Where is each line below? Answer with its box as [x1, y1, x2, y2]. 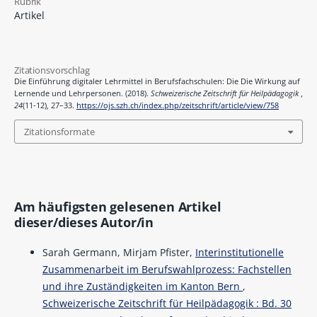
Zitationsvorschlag [13, 64, 90, 77]
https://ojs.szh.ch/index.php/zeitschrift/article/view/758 [76, 100, 279, 111]
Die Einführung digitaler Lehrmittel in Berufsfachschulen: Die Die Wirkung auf [13, 76, 300, 87]
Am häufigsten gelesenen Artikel [13, 197, 221, 215]
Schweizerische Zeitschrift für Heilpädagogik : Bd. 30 [42, 296, 292, 310]
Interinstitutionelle [195, 245, 284, 259]
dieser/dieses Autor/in [13, 213, 154, 231]
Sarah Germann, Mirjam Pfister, [42, 245, 195, 259]
